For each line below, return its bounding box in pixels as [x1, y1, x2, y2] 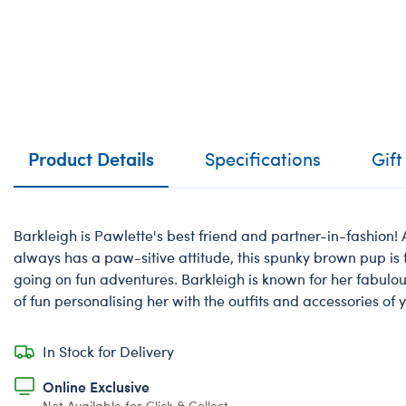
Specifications [205, 146, 321, 171]
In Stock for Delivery [43, 342, 174, 362]
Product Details [28, 146, 154, 171]
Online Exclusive [43, 376, 150, 397]
